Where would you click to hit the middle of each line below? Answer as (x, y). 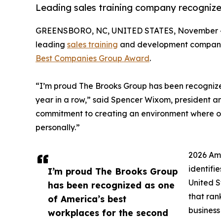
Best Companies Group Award (92, 58)
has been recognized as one (111, 185)
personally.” (58, 128)
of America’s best (87, 199)
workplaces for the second (108, 213)
